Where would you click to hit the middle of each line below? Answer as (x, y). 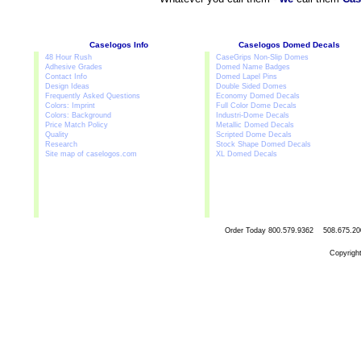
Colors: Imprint (70, 106)
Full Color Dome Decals (256, 106)
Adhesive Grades (74, 67)
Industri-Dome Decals (253, 115)
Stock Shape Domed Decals (263, 144)
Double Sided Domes (251, 86)
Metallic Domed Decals (255, 125)
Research (61, 144)
